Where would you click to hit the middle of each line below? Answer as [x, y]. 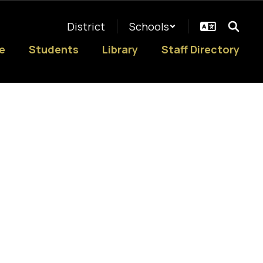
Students [54, 49]
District [86, 26]
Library [120, 49]
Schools [149, 26]
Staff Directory [200, 49]
